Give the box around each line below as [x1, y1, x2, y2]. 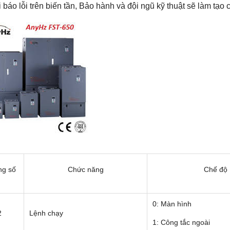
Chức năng [67, 165, 104, 174]
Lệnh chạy [29, 209, 63, 218]
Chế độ [203, 165, 227, 174]
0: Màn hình [152, 200, 191, 208]
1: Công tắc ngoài [152, 218, 210, 227]
